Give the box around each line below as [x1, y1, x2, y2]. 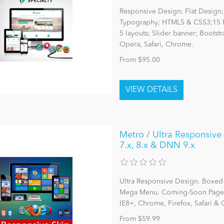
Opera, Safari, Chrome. [119, 41, 193, 48]
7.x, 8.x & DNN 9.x [119, 141, 195, 150]
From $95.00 [119, 56, 160, 64]
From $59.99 [119, 215, 160, 223]
